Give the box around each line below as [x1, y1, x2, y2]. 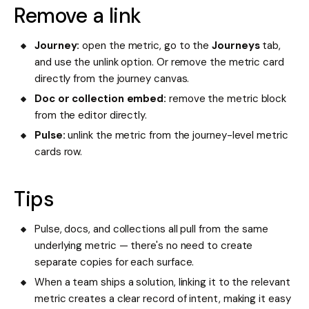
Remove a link [14, 2, 141, 30]
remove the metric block [166, 92, 287, 106]
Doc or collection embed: [34, 92, 167, 106]
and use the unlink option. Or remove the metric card [34, 55, 284, 70]
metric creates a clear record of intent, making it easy [34, 292, 291, 306]
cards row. [34, 145, 83, 159]
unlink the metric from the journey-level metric [65, 128, 288, 143]
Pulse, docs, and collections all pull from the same [34, 222, 268, 237]
